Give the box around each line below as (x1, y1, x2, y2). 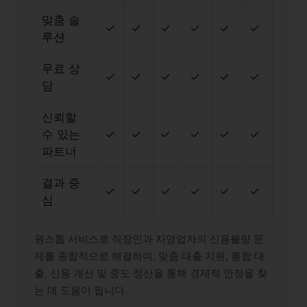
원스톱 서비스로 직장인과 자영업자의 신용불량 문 (34, 232, 264, 245)
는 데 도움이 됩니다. (34, 283, 127, 297)
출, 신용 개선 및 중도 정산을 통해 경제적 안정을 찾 (34, 266, 267, 280)
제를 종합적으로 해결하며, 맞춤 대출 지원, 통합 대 (34, 249, 265, 262)
